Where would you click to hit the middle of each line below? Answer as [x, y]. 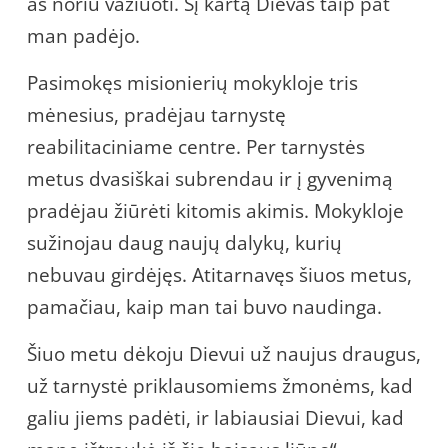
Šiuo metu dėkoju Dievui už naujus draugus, [224, 353]
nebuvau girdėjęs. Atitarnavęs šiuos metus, [219, 274]
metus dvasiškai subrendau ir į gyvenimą [210, 178]
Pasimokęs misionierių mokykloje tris [192, 82]
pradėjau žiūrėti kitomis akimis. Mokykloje [215, 210]
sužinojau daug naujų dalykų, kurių [184, 242]
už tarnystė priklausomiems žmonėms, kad [220, 385]
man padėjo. [83, 35]
